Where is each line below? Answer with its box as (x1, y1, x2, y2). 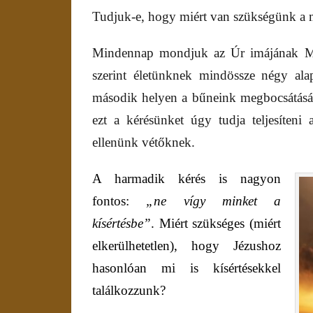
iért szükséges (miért (170, 216, 282, 231)
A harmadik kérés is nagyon (92, 171, 281, 187)
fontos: (92, 194, 147, 209)
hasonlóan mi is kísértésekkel (92, 261, 281, 276)
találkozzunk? (92, 283, 166, 298)
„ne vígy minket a (146, 194, 281, 209)
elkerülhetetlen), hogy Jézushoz (92, 238, 281, 254)
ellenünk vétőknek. (92, 135, 195, 150)
